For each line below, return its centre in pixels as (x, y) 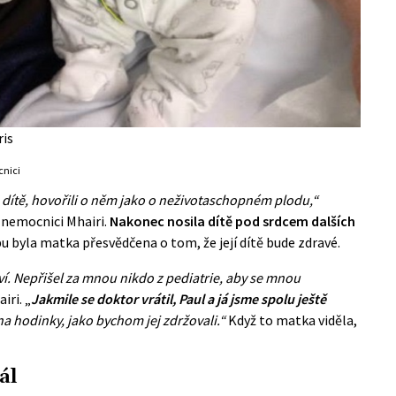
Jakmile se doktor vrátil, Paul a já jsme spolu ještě (179, 298)
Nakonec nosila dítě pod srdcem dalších (232, 221)
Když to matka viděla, (293, 320)
